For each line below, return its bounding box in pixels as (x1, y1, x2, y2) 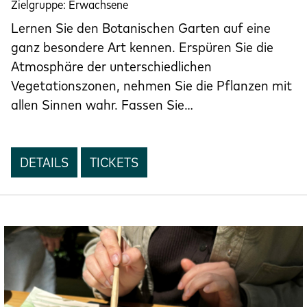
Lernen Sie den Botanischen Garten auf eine (11, 19, 271, 36)
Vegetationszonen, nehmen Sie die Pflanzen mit (11, 76, 292, 94)
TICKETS (89, 153, 138, 171)
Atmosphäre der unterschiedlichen (11, 57, 212, 75)
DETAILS (20, 153, 69, 171)
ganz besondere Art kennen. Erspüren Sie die (11, 38, 273, 56)
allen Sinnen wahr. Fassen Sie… (11, 95, 193, 113)
